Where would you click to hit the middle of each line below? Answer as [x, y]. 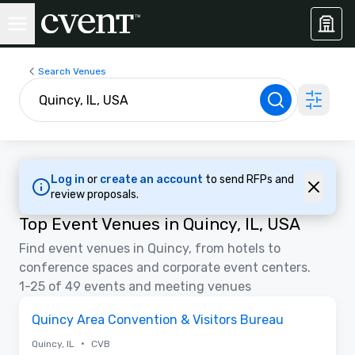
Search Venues [72, 71]
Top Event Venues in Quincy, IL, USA [160, 223]
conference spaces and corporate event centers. [165, 267]
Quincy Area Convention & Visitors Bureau [158, 319]
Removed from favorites [93, 310]
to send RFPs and [250, 179]
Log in [69, 179]
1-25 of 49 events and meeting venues [135, 286]
